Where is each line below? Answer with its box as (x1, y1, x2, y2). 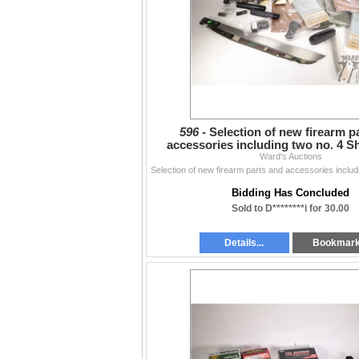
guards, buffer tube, (235, 151, 346, 165)
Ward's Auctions (259, 151, 322, 162)
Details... (224, 237, 264, 249)
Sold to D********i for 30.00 (232, 203, 349, 215)
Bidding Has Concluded (232, 187, 349, 200)
